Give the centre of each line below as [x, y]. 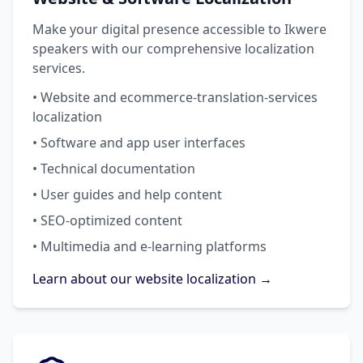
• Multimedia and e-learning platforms [149, 246]
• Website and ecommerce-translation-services [175, 97]
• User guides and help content [127, 194]
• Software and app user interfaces [139, 143]
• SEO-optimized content [107, 220]
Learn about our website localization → [152, 279]
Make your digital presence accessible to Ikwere [179, 29]
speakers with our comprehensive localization [173, 49]
